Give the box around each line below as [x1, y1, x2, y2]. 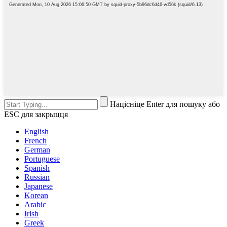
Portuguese [24, 154, 60, 163]
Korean [24, 191, 48, 200]
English [24, 127, 49, 136]
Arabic [24, 200, 46, 209]
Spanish [24, 163, 50, 172]
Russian [24, 172, 50, 181]
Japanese [24, 181, 53, 191]
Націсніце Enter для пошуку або [110, 99, 220, 108]
